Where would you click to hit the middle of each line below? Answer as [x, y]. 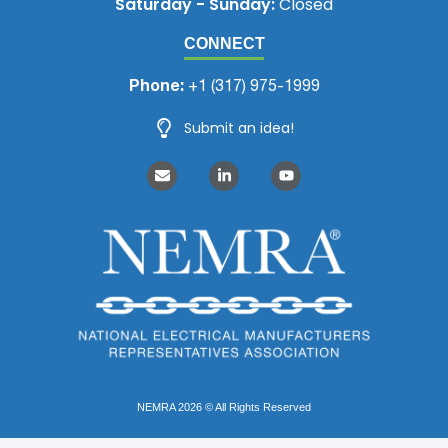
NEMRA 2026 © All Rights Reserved [224, 406]
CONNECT [224, 44]
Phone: [156, 87]
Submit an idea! [239, 127]
